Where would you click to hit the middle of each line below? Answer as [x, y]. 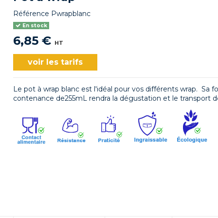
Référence [31, 14]
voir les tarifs [55, 62]
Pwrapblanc [71, 14]
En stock [34, 25]
